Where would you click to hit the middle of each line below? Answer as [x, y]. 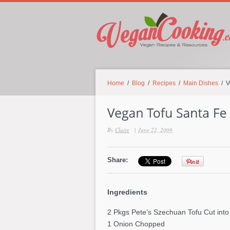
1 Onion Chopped [136, 224]
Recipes [164, 83]
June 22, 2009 [155, 129]
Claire [122, 129]
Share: [118, 160]
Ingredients [127, 192]
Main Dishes [201, 83]
